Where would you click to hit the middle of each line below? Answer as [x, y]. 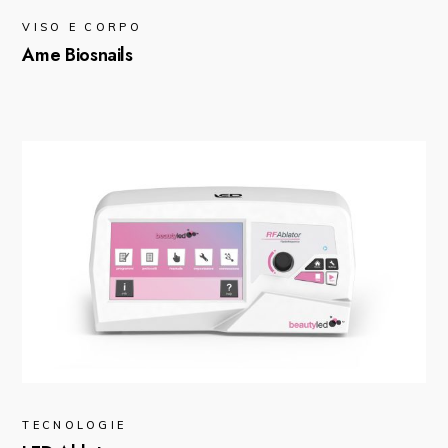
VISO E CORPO [82, 26]
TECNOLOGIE [74, 424]
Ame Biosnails [77, 54]
